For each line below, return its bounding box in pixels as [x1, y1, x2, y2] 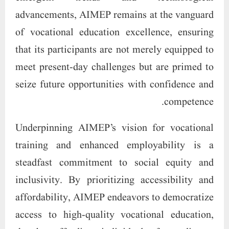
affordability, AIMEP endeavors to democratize [15, 190, 214, 205]
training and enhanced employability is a [15, 138, 214, 153]
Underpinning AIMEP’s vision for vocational [15, 121, 214, 135]
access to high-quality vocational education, [15, 208, 214, 222]
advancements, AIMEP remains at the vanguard [15, 8, 214, 22]
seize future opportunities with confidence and [15, 77, 214, 92]
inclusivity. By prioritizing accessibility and [15, 173, 214, 188]
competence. [164, 95, 214, 109]
